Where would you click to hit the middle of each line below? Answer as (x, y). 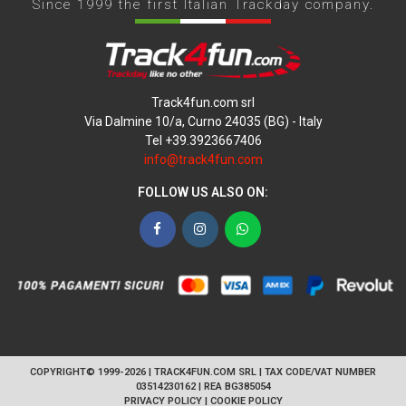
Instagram (235, 228)
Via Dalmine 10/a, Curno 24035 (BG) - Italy (203, 121)
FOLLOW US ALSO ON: (203, 192)
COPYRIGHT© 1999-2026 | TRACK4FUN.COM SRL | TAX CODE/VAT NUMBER (203, 372)
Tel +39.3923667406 (203, 140)
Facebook (190, 228)
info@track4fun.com (203, 159)
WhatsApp (278, 228)
